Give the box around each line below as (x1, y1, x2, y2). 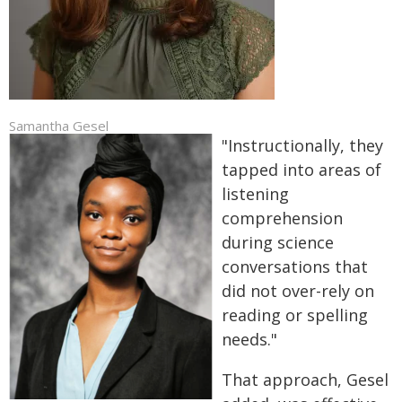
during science (222, 231, 334, 253)
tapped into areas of (222, 158, 381, 180)
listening (222, 182, 289, 205)
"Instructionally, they (222, 134, 383, 156)
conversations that (222, 255, 368, 277)
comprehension (222, 206, 343, 229)
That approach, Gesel (222, 368, 389, 390)
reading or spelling (222, 303, 368, 326)
